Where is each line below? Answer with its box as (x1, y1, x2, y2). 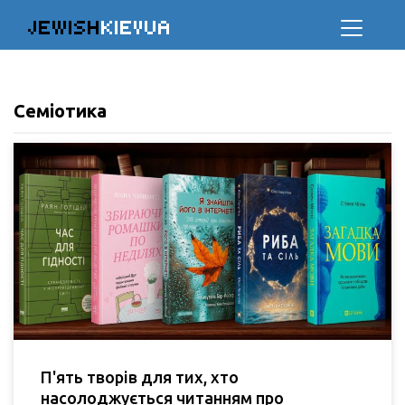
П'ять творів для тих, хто (41, 367, 239, 386)
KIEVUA (101, 15, 172, 40)
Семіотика (14, 100, 107, 121)
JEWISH (28, 15, 101, 40)
